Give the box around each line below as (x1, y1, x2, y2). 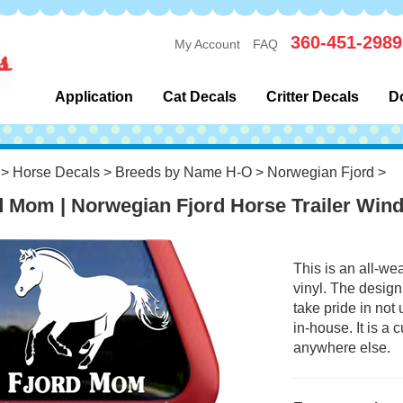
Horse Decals (12, 165, 100, 180)
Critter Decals (265, 89, 359, 104)
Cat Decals (162, 89, 237, 104)
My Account (175, 36, 240, 51)
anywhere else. (292, 340, 390, 355)
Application (54, 89, 133, 104)
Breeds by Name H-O (114, 165, 252, 180)
